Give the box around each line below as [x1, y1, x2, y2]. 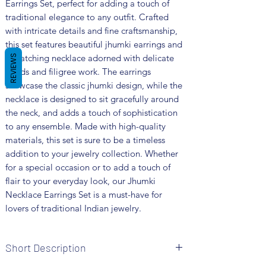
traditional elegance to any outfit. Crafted [5, 11, 169, 23]
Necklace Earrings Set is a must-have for [5, 188, 162, 200]
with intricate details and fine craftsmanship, [5, 24, 178, 36]
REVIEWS [8, 52, 18, 83]
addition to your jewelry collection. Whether [5, 147, 178, 159]
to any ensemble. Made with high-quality [5, 120, 166, 132]
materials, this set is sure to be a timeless [5, 134, 165, 145]
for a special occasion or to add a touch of [5, 161, 170, 173]
